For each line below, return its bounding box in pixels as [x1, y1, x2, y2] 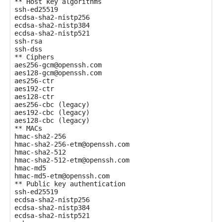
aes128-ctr [14, 93, 54, 101]
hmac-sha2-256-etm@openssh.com [14, 140, 129, 148]
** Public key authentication [14, 180, 125, 188]
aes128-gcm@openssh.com [14, 69, 102, 77]
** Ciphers [14, 53, 54, 61]
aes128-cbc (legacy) [14, 116, 90, 124]
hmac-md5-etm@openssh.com [14, 172, 110, 180]
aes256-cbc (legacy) [14, 101, 90, 109]
